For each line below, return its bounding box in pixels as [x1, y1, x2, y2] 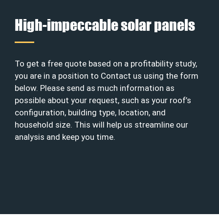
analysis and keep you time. [15, 131, 115, 142]
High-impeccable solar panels [15, 15, 195, 34]
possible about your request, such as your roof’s [15, 95, 191, 105]
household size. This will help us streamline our [15, 119, 188, 130]
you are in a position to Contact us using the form [15, 70, 198, 81]
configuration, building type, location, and [15, 107, 166, 117]
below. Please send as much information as [15, 83, 175, 93]
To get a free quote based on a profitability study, [15, 58, 197, 68]
